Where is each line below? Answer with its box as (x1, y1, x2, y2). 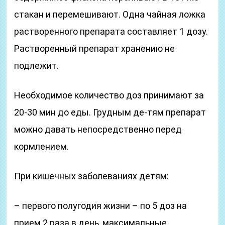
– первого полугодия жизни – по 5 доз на (14, 200, 187, 211)
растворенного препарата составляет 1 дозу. (14, 26, 208, 37)
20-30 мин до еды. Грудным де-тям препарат (14, 107, 206, 118)
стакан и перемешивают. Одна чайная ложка (14, 9, 206, 20)
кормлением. (14, 141, 69, 152)
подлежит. (14, 60, 59, 71)
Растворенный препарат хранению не (14, 43, 175, 54)
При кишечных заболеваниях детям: (14, 171, 169, 181)
